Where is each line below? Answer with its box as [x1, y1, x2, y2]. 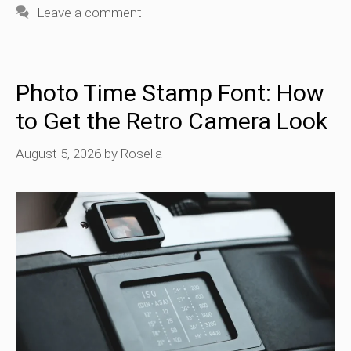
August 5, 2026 [16, 146, 101, 162]
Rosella [121, 146, 162, 162]
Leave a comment [37, 4, 143, 20]
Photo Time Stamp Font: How [16, 78, 324, 107]
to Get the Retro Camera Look [16, 107, 327, 135]
